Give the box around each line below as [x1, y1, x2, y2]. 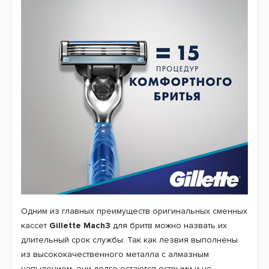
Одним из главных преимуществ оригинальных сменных [21, 205, 247, 216]
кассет [21, 220, 49, 231]
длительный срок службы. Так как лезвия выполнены [21, 234, 238, 245]
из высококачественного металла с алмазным [21, 249, 209, 259]
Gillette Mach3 [49, 220, 110, 231]
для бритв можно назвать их [110, 220, 227, 231]
